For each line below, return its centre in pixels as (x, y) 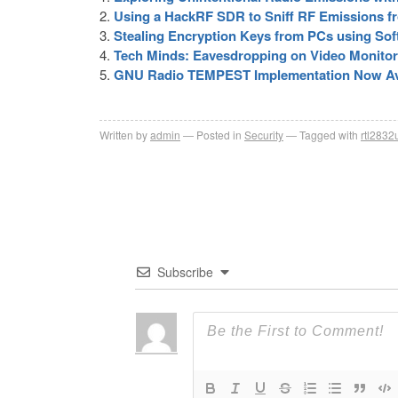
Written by (123, 134)
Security (264, 134)
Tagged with (329, 134)
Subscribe (185, 271)
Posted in (219, 134)
